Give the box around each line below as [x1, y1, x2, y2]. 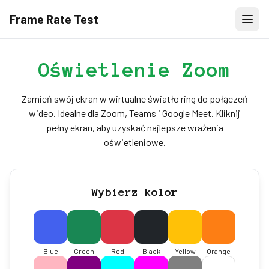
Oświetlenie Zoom [38, 59, 231, 81]
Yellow [174, 247, 196, 255]
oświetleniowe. [103, 136, 166, 148]
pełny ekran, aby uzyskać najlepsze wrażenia [46, 122, 223, 133]
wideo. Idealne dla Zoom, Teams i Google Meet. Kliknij [29, 107, 240, 119]
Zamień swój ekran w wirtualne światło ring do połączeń [21, 93, 248, 104]
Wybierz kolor [91, 186, 178, 198]
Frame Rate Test [10, 12, 98, 26]
